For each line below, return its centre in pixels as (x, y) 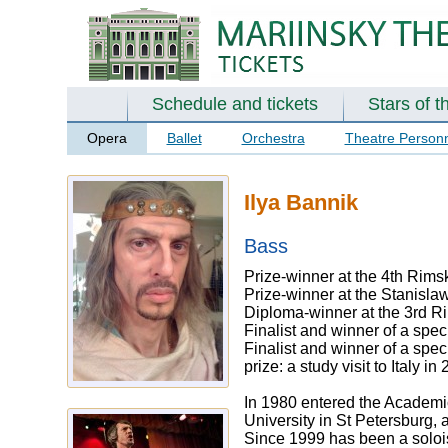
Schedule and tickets (234, 104)
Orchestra (273, 138)
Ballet (184, 138)
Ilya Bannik (300, 202)
